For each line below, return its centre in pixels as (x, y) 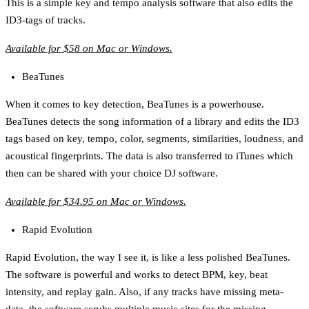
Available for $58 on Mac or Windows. (89, 48)
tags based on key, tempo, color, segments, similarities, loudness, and (154, 138)
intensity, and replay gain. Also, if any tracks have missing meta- (144, 291)
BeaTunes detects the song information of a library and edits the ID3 (152, 121)
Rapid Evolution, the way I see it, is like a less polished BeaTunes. (148, 257)
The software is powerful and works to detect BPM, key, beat (137, 274)
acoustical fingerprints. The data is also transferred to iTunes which (149, 156)
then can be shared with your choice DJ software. (112, 173)
